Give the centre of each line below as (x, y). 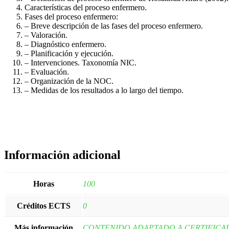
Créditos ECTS (43, 205)
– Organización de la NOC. (69, 81)
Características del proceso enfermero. (86, 7)
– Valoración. (46, 35)
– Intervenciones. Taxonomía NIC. (81, 62)
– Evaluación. (47, 72)
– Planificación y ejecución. (69, 53)
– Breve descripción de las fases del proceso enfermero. (114, 26)
